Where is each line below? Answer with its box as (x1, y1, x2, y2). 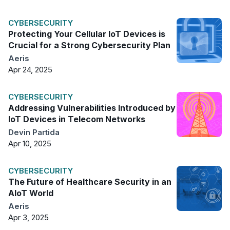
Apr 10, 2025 (8, 139, 51, 149)
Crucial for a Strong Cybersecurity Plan (8, 40, 170, 51)
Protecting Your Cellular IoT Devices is (8, 29, 165, 40)
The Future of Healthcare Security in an (8, 177, 171, 187)
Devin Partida (8, 127, 60, 138)
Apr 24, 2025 (8, 65, 52, 75)
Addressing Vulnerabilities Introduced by (8, 103, 176, 113)
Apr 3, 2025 (8, 213, 49, 223)
